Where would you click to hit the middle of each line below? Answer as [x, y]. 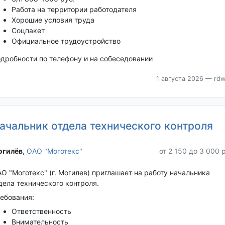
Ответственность [42, 211]
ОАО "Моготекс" [54, 151]
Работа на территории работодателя [74, 9]
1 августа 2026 [180, 78]
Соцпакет [28, 30]
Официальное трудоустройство [66, 41]
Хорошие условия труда [53, 20]
